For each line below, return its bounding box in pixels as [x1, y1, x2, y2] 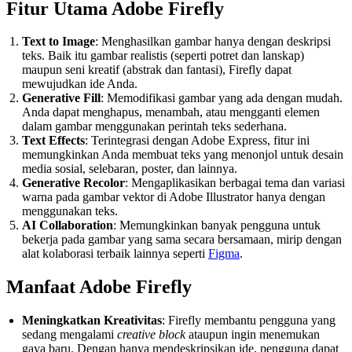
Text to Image [22, 35, 95, 49]
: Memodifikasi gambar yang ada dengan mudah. [101, 91, 343, 105]
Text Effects [22, 134, 85, 148]
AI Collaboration [22, 218, 113, 233]
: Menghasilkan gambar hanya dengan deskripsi [95, 35, 331, 49]
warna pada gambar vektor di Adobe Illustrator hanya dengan [22, 190, 325, 204]
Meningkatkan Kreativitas [22, 313, 162, 328]
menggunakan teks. [22, 204, 118, 218]
